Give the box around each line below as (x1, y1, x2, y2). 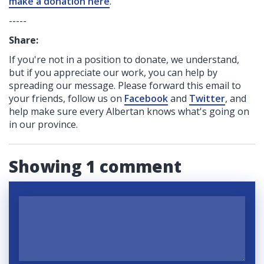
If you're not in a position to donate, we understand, (9, 52, 239, 66)
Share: (9, 33, 38, 47)
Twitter (189, 91, 225, 105)
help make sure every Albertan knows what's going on (9, 104, 249, 118)
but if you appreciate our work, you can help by (9, 65, 217, 79)
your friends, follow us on (9, 91, 124, 105)
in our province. (9, 117, 78, 131)
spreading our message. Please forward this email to (9, 78, 241, 92)
